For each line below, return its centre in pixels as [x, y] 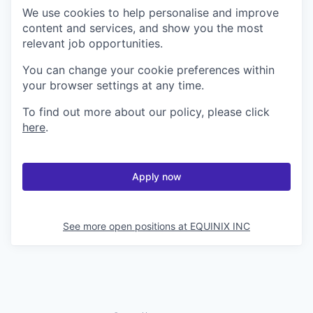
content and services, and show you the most [143, 28]
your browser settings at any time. [113, 85]
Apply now [156, 176]
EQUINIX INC [220, 226]
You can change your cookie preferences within [148, 70]
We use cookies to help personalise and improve [151, 12]
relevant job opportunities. [93, 43]
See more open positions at [126, 226]
